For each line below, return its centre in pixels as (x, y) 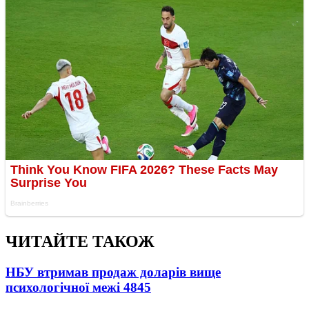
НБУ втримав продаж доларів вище (113, 272)
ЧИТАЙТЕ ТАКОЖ (80, 242)
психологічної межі (64, 288)
